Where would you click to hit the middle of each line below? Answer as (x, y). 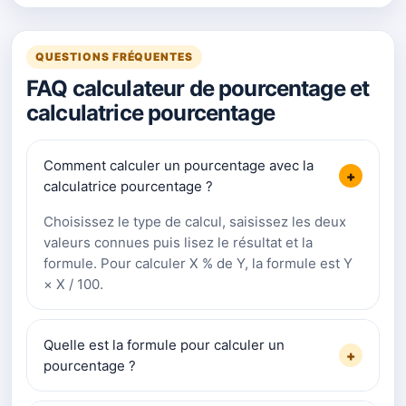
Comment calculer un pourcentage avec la (179, 166)
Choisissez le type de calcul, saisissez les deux (195, 222)
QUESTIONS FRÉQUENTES (115, 57)
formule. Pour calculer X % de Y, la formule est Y (198, 264)
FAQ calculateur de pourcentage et (198, 89)
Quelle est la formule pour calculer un (164, 345)
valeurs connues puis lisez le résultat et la (178, 243)
